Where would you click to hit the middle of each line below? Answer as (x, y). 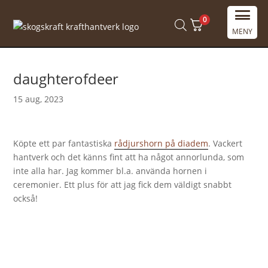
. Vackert (226, 143)
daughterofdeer (66, 79)
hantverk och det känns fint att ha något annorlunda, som (129, 157)
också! (26, 198)
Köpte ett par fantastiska (64, 143)
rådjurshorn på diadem (162, 143)
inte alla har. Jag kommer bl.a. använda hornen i (110, 171)
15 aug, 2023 (39, 99)
